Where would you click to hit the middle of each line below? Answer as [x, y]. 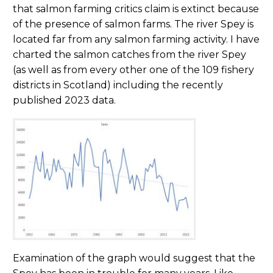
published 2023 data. [64, 100]
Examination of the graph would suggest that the [134, 258]
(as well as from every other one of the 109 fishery [133, 69]
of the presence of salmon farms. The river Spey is [133, 24]
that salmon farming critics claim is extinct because [136, 9]
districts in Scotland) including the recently [118, 85]
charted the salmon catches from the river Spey [129, 54]
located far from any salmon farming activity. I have [136, 39]
